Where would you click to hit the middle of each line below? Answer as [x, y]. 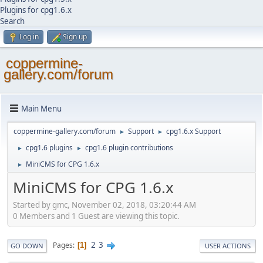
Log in [29, 37]
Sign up [75, 37]
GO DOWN [27, 245]
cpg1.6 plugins [49, 148]
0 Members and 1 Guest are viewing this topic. [96, 216]
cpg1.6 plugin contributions [129, 148]
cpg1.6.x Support [193, 131]
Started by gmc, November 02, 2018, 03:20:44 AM [104, 205]
